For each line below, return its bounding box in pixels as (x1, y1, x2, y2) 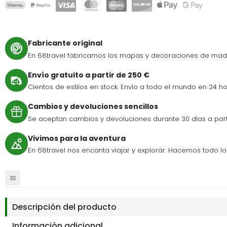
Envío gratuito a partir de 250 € (28, 69, 149, 80)
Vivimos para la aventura (28, 133, 126, 143)
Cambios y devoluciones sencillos (28, 101, 158, 112)
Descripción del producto (12, 201, 117, 213)
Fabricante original (28, 38, 102, 49)
